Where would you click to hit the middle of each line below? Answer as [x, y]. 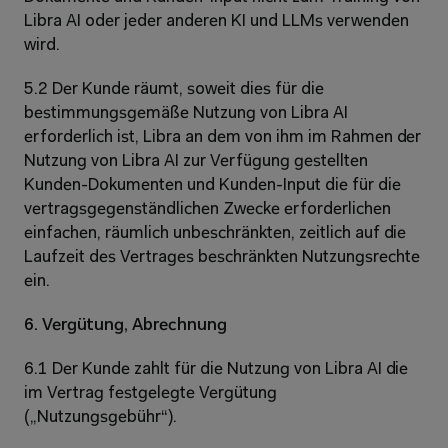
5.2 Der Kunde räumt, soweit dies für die [174, 89]
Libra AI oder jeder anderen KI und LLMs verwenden [216, 21]
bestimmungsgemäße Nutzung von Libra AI [186, 113]
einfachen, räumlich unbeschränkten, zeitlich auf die [215, 233]
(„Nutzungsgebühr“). [100, 417]
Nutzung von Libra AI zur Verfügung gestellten [196, 161]
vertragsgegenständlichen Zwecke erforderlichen [207, 209]
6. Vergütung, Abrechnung [125, 325]
